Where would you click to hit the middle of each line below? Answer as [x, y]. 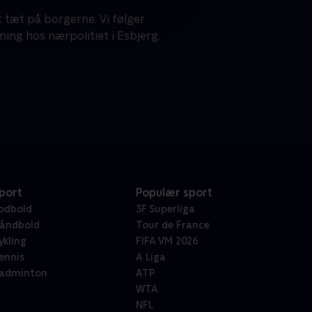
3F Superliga [165, 209]
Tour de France [172, 225]
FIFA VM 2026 [166, 241]
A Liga [150, 257]
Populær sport [174, 193]
